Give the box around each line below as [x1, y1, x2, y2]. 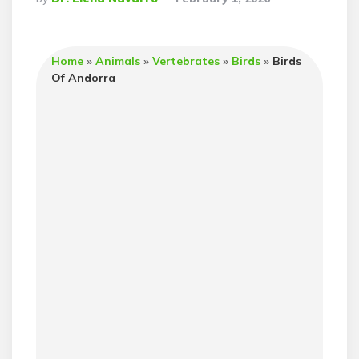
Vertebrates [152, 54, 220, 68]
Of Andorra [51, 71, 116, 85]
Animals [95, 54, 141, 68]
